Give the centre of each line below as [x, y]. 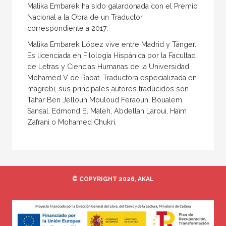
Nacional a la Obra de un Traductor [85, 17]
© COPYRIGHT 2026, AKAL [113, 179]
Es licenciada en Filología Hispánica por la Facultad [111, 55]
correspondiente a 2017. [69, 28]
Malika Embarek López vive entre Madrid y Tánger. [112, 44]
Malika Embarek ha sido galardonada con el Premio [112, 6]
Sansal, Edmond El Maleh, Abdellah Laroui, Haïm [107, 111]
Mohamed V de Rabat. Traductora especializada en [112, 77]
